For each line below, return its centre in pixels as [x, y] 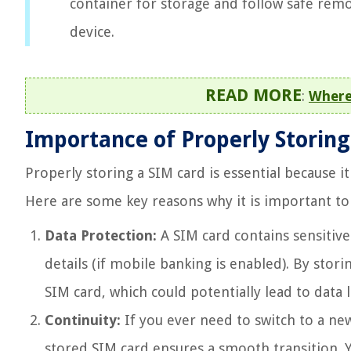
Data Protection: [101, 235]
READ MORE [253, 95]
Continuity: [83, 320]
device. [92, 32]
